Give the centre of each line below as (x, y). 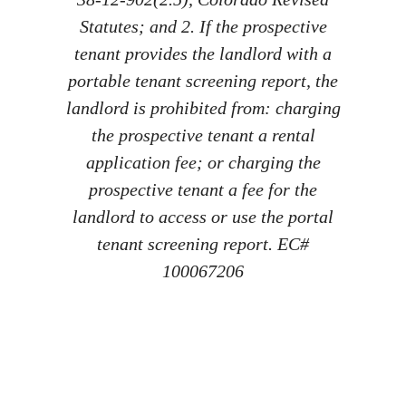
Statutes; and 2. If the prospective (203, 27)
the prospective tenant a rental (203, 135)
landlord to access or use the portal (203, 217)
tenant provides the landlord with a (203, 54)
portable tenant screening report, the (203, 81)
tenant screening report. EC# (203, 244)
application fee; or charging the (203, 163)
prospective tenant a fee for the (203, 190)
